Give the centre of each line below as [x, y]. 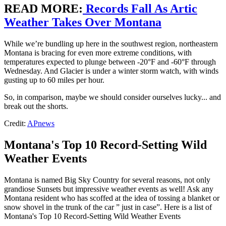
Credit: [16, 123]
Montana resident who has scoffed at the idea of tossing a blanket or [112, 198]
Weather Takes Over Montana [83, 22]
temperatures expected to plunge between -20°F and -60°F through [110, 62]
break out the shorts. [36, 106]
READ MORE [41, 8]
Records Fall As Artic [140, 8]
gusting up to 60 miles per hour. [54, 80]
